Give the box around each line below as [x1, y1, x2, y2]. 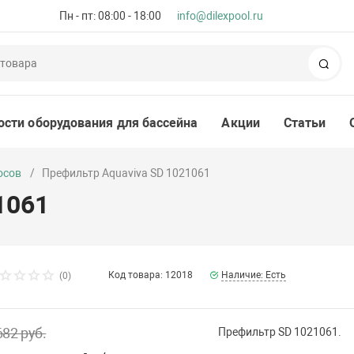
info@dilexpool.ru [177, 9, 264, 22]
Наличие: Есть [221, 269, 287, 281]
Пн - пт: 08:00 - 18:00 [59, 9, 162, 22]
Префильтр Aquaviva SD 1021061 [42, 167, 211, 179]
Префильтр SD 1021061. [217, 326, 341, 339]
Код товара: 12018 [108, 269, 194, 281]
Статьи [283, 115, 326, 130]
